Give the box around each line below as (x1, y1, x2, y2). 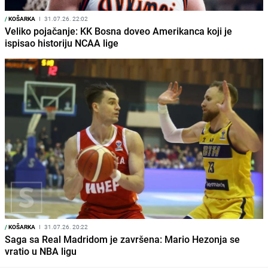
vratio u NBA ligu (5, 245, 77, 258)
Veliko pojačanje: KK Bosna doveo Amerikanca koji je (5, 25, 232, 38)
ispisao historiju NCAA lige (5, 36, 118, 50)
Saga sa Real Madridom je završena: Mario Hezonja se (5, 233, 240, 246)
